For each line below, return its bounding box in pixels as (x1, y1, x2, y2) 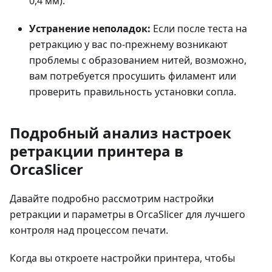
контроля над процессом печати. (10, 223, 168, 237)
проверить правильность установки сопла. (29, 85, 236, 99)
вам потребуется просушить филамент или (29, 69, 236, 83)
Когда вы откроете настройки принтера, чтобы (10, 251, 235, 265)
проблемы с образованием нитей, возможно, (29, 53, 246, 67)
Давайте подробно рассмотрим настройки (10, 192, 214, 206)
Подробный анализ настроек (10, 123, 231, 143)
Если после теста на (151, 22, 247, 36)
